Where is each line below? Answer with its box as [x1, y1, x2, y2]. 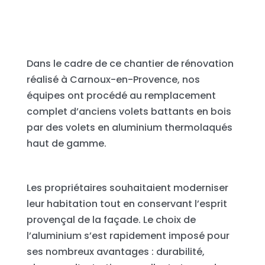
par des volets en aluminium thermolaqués [26, 120, 232, 134]
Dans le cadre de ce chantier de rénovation [26, 56, 234, 70]
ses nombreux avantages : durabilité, [26, 244, 205, 258]
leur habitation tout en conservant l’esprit [26, 196, 227, 211]
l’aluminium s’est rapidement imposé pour [26, 228, 230, 243]
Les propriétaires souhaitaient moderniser [26, 180, 228, 195]
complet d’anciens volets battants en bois [26, 104, 231, 118]
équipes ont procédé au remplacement [26, 88, 216, 102]
